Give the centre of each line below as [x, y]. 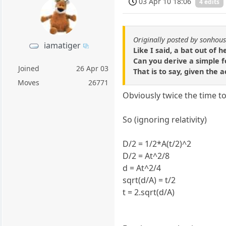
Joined [29, 68]
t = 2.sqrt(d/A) [149, 192]
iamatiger [63, 45]
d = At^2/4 [142, 168]
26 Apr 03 [93, 68]
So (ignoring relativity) [165, 120]
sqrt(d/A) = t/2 [149, 180]
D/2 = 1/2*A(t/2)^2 [157, 144]
